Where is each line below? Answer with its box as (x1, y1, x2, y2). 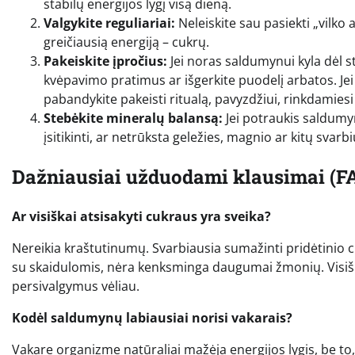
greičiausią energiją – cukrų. (44, 32, 209, 51)
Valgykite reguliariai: (44, 13, 175, 32)
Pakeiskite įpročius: (44, 52, 167, 70)
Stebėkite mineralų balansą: (44, 109, 223, 127)
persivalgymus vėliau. (12, 277, 139, 295)
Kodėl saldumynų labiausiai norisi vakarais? (12, 308, 292, 326)
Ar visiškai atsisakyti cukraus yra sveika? (12, 207, 271, 225)
